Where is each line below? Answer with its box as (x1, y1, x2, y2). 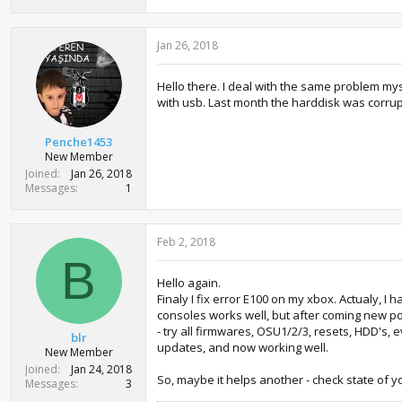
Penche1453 (45, 133, 112, 150)
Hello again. (157, 274, 221, 291)
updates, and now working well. (157, 338, 328, 355)
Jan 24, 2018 (71, 362, 132, 377)
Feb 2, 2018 (157, 233, 215, 249)
